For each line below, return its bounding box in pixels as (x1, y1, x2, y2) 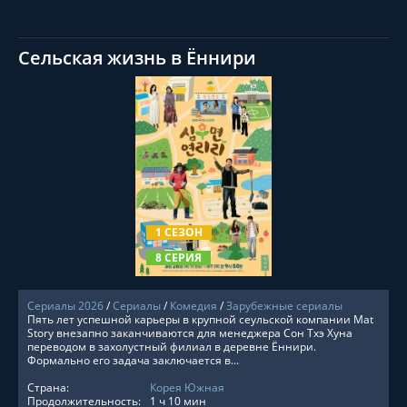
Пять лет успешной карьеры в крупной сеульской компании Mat (27, 312, 373, 327)
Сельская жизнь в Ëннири (18, 45, 256, 70)
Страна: (27, 380, 69, 395)
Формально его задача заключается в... (27, 352, 239, 368)
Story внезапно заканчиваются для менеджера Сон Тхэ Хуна (27, 325, 352, 341)
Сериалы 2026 (27, 298, 104, 313)
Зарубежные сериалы (226, 298, 342, 313)
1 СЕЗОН (155, 224, 203, 240)
